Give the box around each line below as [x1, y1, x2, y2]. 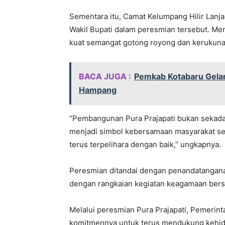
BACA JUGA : [79, 71, 131, 82]
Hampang [79, 85, 117, 95]
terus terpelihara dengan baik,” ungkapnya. [69, 140, 221, 150]
